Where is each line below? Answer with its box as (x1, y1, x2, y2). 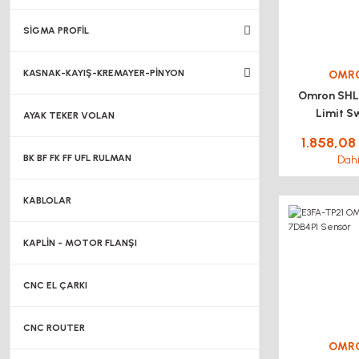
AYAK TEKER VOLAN (23, 110, 115, 121)
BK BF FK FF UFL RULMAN (23, 152, 131, 163)
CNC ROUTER (23, 322, 85, 333)
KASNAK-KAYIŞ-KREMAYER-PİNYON (23, 67, 184, 79)
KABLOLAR (23, 195, 71, 206)
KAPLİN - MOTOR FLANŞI (23, 237, 137, 248)
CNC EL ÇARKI (23, 280, 87, 291)
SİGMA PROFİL (23, 25, 89, 36)
